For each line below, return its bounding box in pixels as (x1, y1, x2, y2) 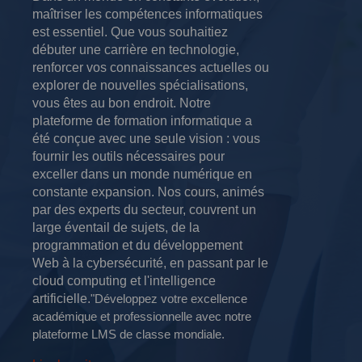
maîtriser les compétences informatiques (32, 6, 263, 21)
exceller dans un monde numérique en (32, 166, 252, 181)
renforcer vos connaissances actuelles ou (32, 60, 269, 74)
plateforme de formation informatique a (32, 113, 252, 128)
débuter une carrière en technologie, (32, 42, 239, 57)
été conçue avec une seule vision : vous (32, 131, 260, 145)
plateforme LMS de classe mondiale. (32, 326, 225, 341)
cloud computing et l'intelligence (32, 273, 216, 288)
